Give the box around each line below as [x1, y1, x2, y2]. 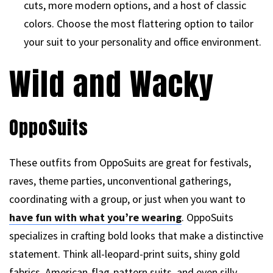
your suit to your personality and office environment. [24, 34, 261, 49]
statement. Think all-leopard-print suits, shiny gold [9, 246, 240, 261]
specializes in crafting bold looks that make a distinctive [9, 228, 263, 243]
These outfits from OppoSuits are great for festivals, [9, 155, 251, 169]
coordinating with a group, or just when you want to [9, 191, 246, 206]
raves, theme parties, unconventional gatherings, [9, 173, 231, 188]
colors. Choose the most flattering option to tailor [24, 16, 253, 30]
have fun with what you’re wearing [9, 210, 182, 224]
